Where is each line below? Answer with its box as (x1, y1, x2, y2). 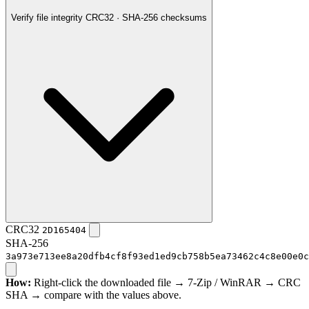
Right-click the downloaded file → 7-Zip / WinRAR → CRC (31, 277, 301, 289)
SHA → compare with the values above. (6, 289, 181, 301)
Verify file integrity (11, 12, 83, 23)
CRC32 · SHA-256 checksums (86, 12, 207, 23)
